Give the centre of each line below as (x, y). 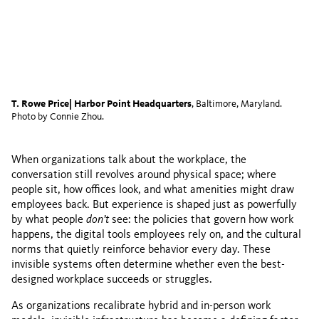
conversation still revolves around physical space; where (144, 175)
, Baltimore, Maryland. (237, 104)
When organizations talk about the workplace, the (129, 160)
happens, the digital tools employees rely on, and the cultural (156, 235)
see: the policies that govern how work (201, 220)
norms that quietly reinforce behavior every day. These (141, 250)
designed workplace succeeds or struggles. (112, 280)
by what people (49, 220)
